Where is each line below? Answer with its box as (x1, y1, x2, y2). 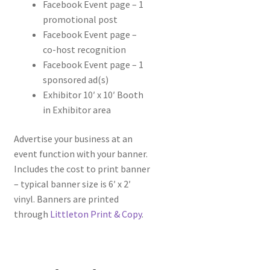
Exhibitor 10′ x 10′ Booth (42, 89, 143, 101)
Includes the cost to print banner (13, 162, 150, 175)
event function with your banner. (13, 147, 148, 160)
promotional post (42, 13, 118, 26)
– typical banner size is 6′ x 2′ (13, 177, 131, 190)
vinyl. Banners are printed (13, 192, 119, 205)
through (13, 207, 50, 220)
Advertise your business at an (13, 132, 133, 145)
